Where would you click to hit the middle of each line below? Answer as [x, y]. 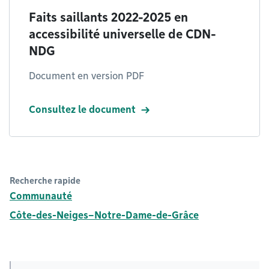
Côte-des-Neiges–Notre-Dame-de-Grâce [104, 215]
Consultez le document [82, 110]
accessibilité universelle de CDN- [122, 34]
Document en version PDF [86, 76]
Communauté [41, 196]
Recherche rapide [45, 181]
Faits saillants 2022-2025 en [108, 17]
